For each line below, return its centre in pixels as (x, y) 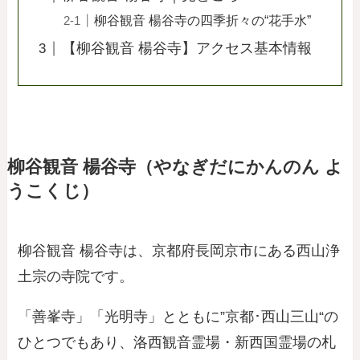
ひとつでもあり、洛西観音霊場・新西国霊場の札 (177, 342)
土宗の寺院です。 (76, 276)
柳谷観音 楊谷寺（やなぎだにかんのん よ (175, 167)
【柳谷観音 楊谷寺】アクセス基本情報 (187, 49)
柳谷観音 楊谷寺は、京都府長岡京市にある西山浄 (179, 250)
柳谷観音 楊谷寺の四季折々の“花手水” (203, 20)
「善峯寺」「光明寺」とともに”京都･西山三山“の (178, 316)
